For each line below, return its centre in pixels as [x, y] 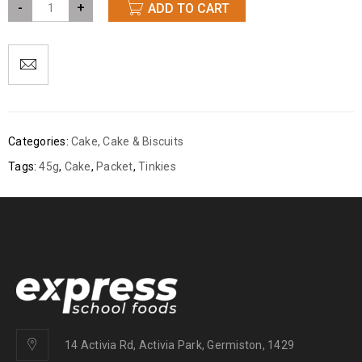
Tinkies [157, 167]
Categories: [38, 142]
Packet [115, 167]
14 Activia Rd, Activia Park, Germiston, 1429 [179, 345]
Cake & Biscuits [143, 142]
